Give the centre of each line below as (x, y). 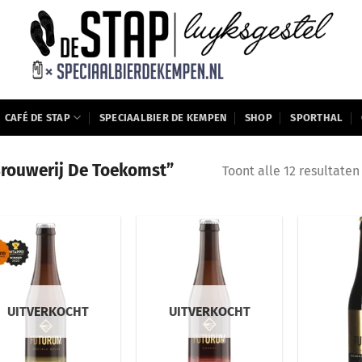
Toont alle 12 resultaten (290, 170)
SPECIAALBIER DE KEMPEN (163, 117)
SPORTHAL (317, 117)
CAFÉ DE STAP (37, 117)
